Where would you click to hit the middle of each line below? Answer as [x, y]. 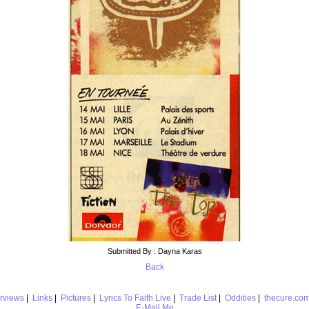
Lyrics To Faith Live [135, 298]
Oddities [240, 298]
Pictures [76, 298]
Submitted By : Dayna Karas [154, 251]
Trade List [198, 298]
